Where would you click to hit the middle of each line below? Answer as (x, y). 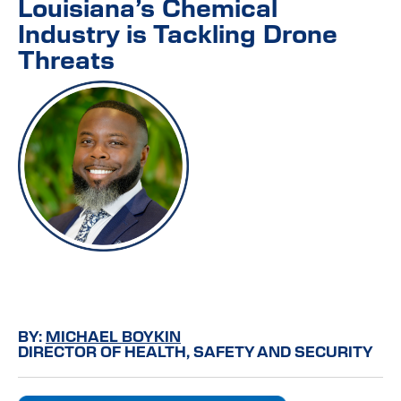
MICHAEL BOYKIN (113, 337)
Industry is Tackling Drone (178, 33)
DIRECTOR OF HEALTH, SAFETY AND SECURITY (196, 352)
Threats (66, 59)
